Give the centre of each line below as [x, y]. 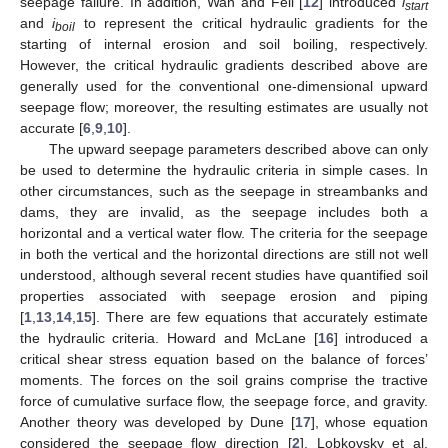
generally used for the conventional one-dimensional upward [224, 86]
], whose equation [369, 422]
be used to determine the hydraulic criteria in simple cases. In [224, 170]
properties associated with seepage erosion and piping [224, 296]
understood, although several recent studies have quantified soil [224, 275]
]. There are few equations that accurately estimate [260, 317]
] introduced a [380, 338]
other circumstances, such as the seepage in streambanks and [224, 191]
